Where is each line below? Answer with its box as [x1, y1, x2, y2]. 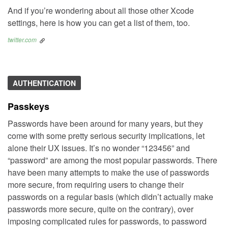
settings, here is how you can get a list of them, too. [8, 16, 190, 28]
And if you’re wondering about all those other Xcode [8, 4, 194, 16]
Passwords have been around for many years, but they [8, 117, 203, 129]
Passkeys [8, 99, 49, 113]
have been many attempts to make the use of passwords [8, 166, 209, 178]
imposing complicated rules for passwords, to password [8, 215, 207, 227]
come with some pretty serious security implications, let [8, 129, 205, 141]
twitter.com [8, 35, 37, 44]
